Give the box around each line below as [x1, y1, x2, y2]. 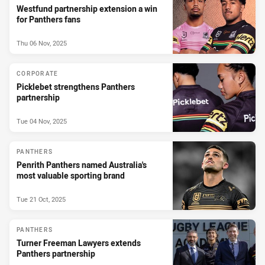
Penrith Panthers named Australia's [17, 159, 147, 170]
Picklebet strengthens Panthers [17, 80, 135, 92]
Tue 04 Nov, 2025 [17, 117, 67, 126]
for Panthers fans [17, 13, 80, 25]
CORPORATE [17, 69, 59, 77]
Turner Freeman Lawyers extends [17, 237, 141, 248]
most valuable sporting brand [17, 169, 125, 181]
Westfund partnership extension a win [17, 2, 157, 14]
